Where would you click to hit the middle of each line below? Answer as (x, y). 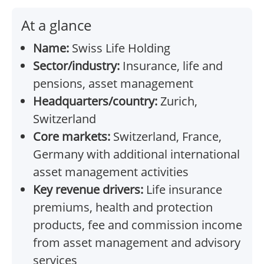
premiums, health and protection (123, 207)
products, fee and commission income (138, 225)
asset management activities (111, 172)
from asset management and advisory (137, 243)
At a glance (56, 25)
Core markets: (72, 137)
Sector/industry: (76, 66)
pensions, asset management (113, 84)
